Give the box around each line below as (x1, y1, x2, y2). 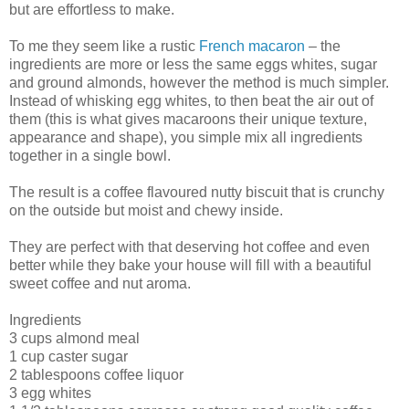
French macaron (199, 37, 305, 54)
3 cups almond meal (9, 330, 140, 346)
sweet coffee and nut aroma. (9, 275, 191, 291)
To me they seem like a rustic (9, 37, 199, 54)
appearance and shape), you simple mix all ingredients (9, 129, 362, 145)
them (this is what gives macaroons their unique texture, (9, 110, 367, 127)
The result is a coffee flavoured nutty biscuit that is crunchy (9, 184, 384, 200)
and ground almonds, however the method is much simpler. (9, 74, 389, 90)
